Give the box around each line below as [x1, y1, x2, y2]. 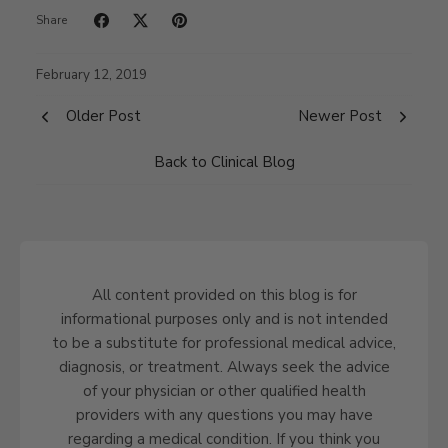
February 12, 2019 [36, 64, 147, 84]
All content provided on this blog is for [91, 284, 357, 305]
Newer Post [298, 105, 382, 126]
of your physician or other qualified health [82, 380, 366, 401]
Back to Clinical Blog [153, 151, 295, 172]
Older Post [66, 105, 141, 126]
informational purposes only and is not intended [60, 308, 388, 329]
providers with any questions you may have [75, 404, 373, 425]
